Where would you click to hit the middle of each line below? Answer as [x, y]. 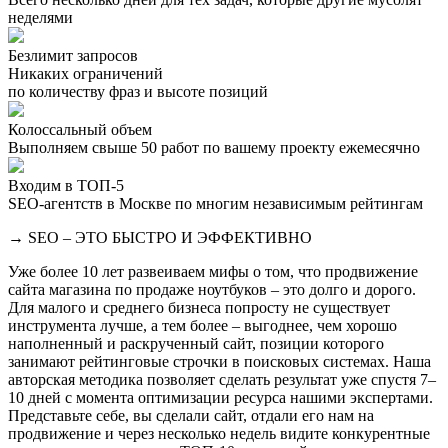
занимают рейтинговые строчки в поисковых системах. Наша [219, 361]
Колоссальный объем [80, 129]
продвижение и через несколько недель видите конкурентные [219, 433]
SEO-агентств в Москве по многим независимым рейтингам [215, 203]
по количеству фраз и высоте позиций [138, 91]
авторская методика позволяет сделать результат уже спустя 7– [222, 379]
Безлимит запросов [73, 55]
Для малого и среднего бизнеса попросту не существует [199, 307]
